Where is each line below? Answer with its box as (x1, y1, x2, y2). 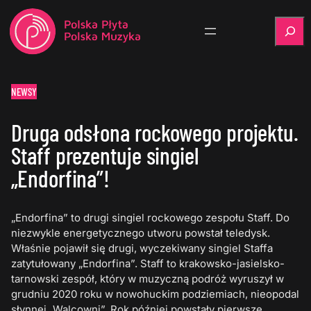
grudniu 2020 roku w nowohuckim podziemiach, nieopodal (11, 287, 300, 301)
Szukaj (274, 16, 308, 30)
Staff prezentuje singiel (11, 141, 199, 170)
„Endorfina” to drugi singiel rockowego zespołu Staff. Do (11, 211, 290, 225)
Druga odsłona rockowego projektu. (11, 118, 299, 147)
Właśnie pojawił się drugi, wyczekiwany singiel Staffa (11, 242, 274, 255)
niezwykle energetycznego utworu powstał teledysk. (11, 226, 271, 240)
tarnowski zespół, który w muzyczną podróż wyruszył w (11, 272, 285, 286)
